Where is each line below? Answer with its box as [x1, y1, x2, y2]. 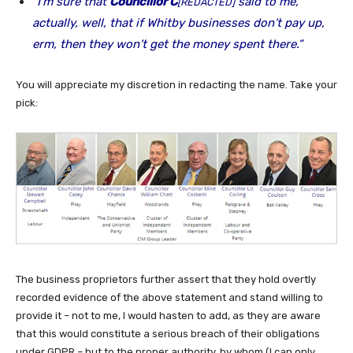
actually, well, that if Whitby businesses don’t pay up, [32, 16, 325, 31]
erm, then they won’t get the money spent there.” [32, 37, 303, 52]
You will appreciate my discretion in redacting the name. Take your [16, 79, 337, 91]
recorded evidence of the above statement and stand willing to [16, 291, 323, 303]
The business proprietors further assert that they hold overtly [16, 273, 316, 285]
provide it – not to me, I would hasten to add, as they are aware [16, 309, 321, 321]
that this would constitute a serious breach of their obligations [16, 327, 320, 340]
